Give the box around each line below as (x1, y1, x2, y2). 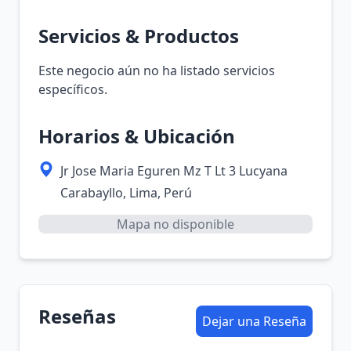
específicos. (38, 81, 107, 98)
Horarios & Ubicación (38, 123, 235, 149)
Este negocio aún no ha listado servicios (38, 62, 275, 79)
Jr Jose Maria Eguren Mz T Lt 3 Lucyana (60, 162, 288, 179)
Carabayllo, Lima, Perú (60, 184, 192, 201)
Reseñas (38, 303, 116, 329)
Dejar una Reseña (202, 313, 306, 330)
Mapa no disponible (117, 215, 234, 233)
